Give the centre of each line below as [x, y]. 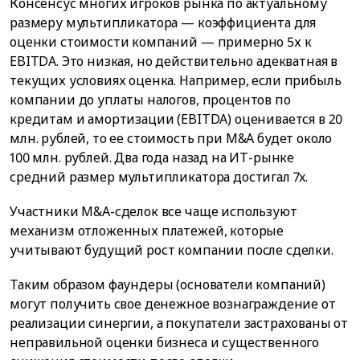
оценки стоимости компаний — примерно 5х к [161, 42]
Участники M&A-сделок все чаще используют [153, 212]
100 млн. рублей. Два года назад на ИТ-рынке [152, 158]
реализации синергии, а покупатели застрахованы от [179, 323]
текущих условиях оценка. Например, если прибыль [176, 81]
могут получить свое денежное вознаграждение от [173, 304]
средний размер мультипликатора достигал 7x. [159, 177]
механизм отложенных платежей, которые [147, 231]
